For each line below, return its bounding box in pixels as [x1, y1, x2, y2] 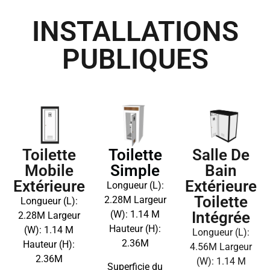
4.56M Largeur [190, 241, 253, 253]
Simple [110, 162, 160, 180]
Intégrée [192, 209, 251, 227]
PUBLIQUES [61, 43, 209, 76]
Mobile [24, 162, 74, 180]
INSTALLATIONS [31, 15, 239, 48]
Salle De [192, 146, 250, 165]
